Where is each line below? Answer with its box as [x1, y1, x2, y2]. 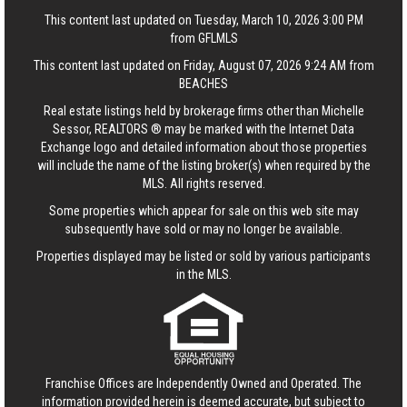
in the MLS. [175, 267, 232, 282]
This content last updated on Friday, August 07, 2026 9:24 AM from [33, 58, 374, 73]
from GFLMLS [169, 31, 238, 45]
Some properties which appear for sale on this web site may [48, 203, 359, 218]
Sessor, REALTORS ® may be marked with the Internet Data [53, 122, 354, 136]
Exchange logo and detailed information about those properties [40, 140, 367, 154]
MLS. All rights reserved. [142, 176, 265, 191]
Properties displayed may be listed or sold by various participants [36, 249, 371, 263]
